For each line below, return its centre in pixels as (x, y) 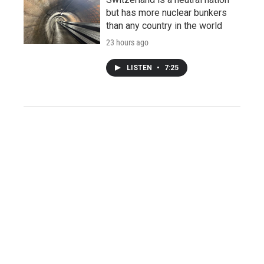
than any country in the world (164, 26)
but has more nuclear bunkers (166, 13)
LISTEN (140, 68)
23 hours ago (127, 43)
